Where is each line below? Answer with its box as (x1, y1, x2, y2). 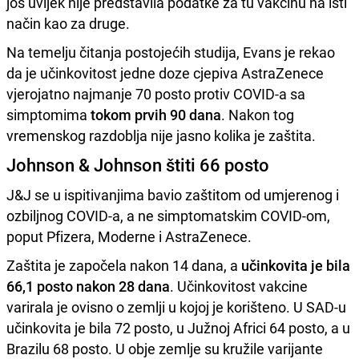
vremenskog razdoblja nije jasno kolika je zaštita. (6, 125, 316, 145)
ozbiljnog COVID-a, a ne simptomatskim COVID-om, (6, 205, 330, 225)
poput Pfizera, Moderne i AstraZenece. (6, 226, 252, 246)
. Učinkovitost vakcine (170, 276, 308, 296)
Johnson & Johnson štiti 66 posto (6, 152, 269, 176)
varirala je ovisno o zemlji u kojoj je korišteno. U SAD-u (6, 296, 346, 317)
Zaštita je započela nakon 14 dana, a (6, 255, 241, 275)
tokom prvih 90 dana (91, 104, 221, 124)
